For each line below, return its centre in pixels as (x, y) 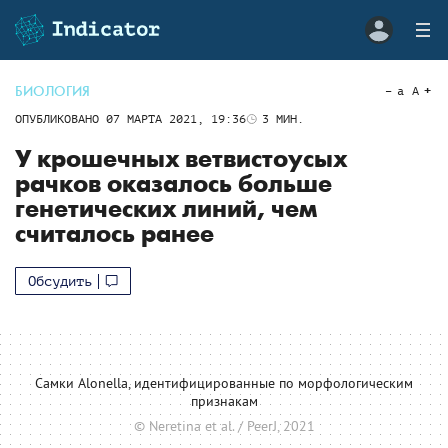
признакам (224, 401)
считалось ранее (114, 234)
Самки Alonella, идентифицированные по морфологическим (224, 383)
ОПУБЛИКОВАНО (60, 119)
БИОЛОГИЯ (52, 91)
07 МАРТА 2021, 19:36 (176, 119)
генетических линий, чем (166, 209)
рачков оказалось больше (173, 184)
